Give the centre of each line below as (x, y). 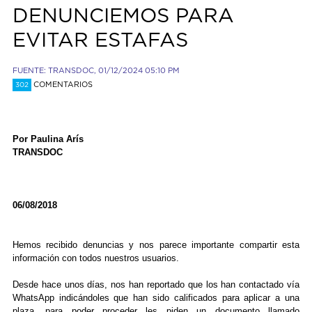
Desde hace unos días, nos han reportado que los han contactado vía (156, 285)
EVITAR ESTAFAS (100, 40)
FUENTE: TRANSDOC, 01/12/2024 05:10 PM (96, 71)
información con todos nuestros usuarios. (95, 258)
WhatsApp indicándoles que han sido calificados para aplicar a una (156, 298)
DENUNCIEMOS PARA (123, 16)
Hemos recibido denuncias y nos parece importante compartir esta (156, 245)
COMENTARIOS (62, 85)
